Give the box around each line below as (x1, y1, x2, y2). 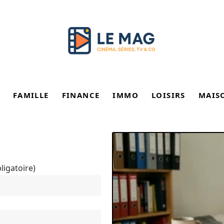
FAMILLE (12, 90, 49, 100)
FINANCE (61, 90, 100, 100)
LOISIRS (151, 90, 185, 100)
